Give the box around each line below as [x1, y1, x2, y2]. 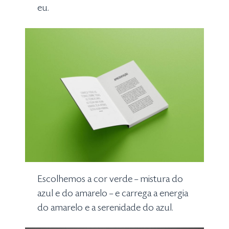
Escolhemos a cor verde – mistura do [37, 174, 184, 185]
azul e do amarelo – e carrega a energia [37, 189, 189, 199]
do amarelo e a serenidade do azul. [37, 203, 174, 214]
